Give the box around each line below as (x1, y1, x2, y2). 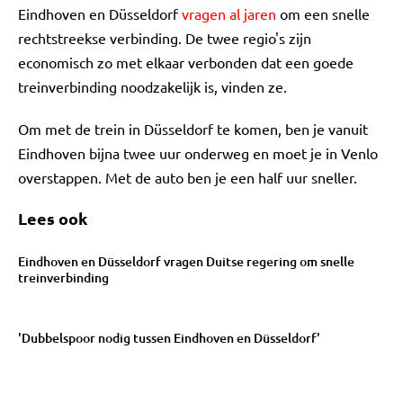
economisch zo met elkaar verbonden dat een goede (18, 53, 354, 71)
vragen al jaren (182, 4, 276, 22)
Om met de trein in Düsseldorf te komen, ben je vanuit (18, 120, 368, 138)
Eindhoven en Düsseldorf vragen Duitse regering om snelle (18, 252, 354, 270)
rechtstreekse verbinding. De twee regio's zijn (18, 29, 311, 47)
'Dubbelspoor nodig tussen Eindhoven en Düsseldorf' (18, 328, 320, 346)
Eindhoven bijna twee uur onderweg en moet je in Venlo (18, 144, 378, 162)
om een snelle (276, 4, 370, 22)
